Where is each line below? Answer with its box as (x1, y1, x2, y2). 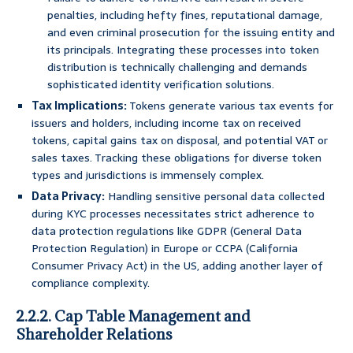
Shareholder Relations (16, 325, 173, 344)
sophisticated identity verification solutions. (47, 76, 274, 94)
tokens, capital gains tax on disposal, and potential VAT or (32, 132, 328, 150)
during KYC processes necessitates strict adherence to (32, 205, 314, 223)
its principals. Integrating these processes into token (47, 41, 319, 59)
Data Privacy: (32, 188, 105, 206)
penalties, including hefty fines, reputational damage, (47, 6, 322, 24)
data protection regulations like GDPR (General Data (32, 222, 302, 240)
